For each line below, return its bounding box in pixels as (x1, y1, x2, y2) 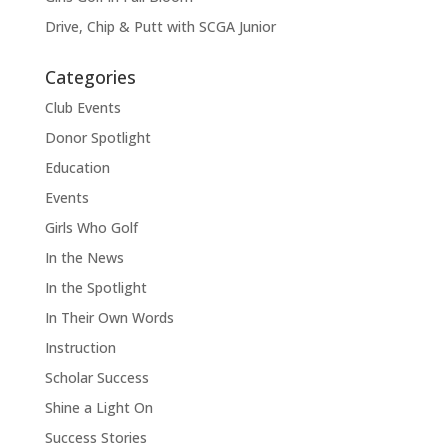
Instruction (44, 337, 116, 357)
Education (44, 157, 110, 177)
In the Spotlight (44, 277, 147, 297)
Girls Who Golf (44, 217, 138, 237)
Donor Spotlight (44, 127, 151, 147)
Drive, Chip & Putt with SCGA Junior (44, 16, 276, 36)
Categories (44, 64, 136, 89)
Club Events (44, 97, 121, 117)
